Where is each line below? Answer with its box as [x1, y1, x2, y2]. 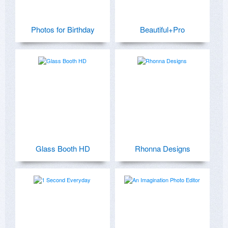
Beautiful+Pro [140, 23, 185, 35]
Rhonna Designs [134, 142, 190, 154]
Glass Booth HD [35, 142, 90, 154]
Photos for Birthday [31, 23, 95, 35]
